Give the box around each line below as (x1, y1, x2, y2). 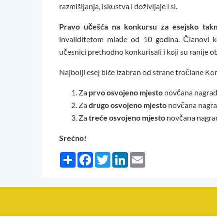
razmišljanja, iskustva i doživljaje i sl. (59, 1, 179, 11)
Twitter (110, 151, 135, 161)
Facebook (93, 151, 125, 161)
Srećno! (59, 133, 87, 143)
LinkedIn (128, 151, 157, 161)
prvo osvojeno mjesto (89, 88, 163, 97)
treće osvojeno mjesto (89, 113, 165, 123)
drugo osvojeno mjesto (89, 100, 167, 110)
